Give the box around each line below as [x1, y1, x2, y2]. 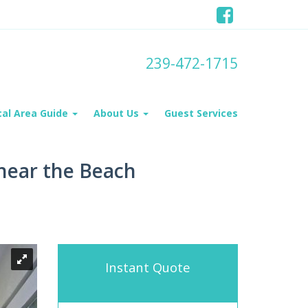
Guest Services [164, 107, 238, 120]
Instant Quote [104, 258, 190, 276]
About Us [93, 107, 142, 120]
